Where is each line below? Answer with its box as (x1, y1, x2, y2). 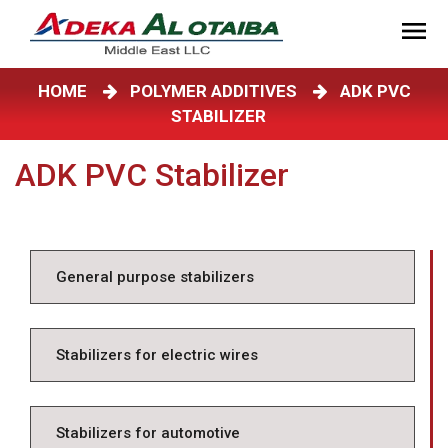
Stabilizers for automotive (56, 424, 240, 443)
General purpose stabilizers (56, 268, 254, 287)
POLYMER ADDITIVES (121, 81, 313, 102)
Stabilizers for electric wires (56, 346, 258, 365)
